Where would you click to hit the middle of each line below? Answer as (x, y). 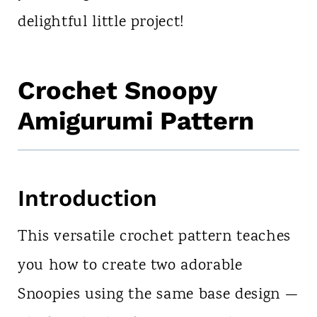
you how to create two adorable (130, 266)
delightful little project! (101, 23)
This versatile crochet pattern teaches (154, 237)
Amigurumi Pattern (136, 121)
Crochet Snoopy (117, 91)
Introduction (87, 198)
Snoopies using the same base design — (158, 295)
